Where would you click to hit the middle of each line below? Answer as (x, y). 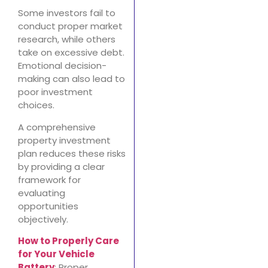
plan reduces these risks (72, 153)
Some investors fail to (67, 13)
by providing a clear (61, 166)
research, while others (67, 39)
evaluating (42, 193)
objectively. (43, 219)
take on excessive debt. (71, 53)
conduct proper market (70, 26)
